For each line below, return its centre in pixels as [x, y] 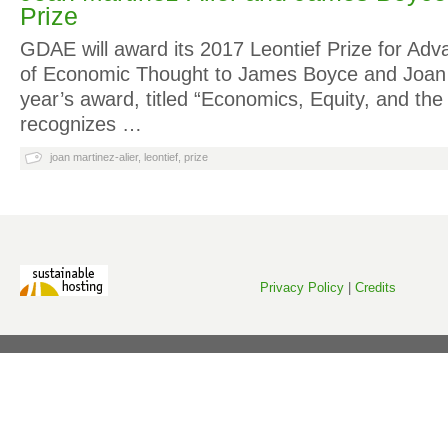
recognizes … [81, 124]
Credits [375, 287]
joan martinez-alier [94, 157]
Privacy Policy [302, 287]
